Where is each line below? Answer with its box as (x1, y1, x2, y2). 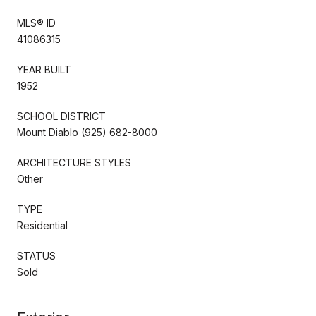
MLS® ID (17, 16, 56, 29)
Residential (17, 219, 68, 231)
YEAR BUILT (17, 63, 71, 75)
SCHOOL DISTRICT (17, 109, 106, 122)
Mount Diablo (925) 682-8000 (17, 126, 157, 138)
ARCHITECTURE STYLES (17, 156, 131, 169)
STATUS (17, 249, 56, 262)
